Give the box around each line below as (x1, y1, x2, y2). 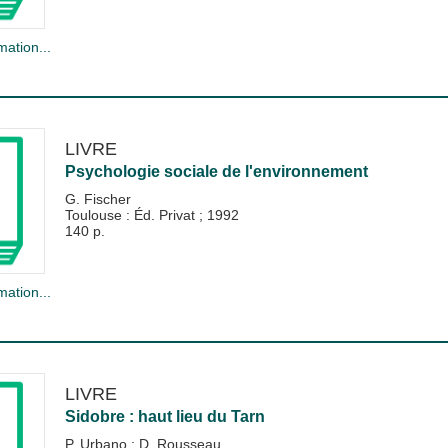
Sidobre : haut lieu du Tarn (64, 408, 265, 426)
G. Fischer (64, 191, 131, 207)
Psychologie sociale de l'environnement (64, 163, 368, 180)
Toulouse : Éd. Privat (64, 207, 199, 223)
